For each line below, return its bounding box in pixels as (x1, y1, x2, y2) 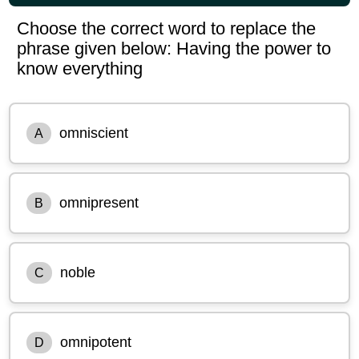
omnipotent (60, 333, 132, 350)
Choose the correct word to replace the (17, 18, 317, 38)
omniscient (59, 124, 129, 141)
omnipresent (59, 194, 139, 211)
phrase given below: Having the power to (17, 38, 332, 58)
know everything (17, 58, 143, 79)
